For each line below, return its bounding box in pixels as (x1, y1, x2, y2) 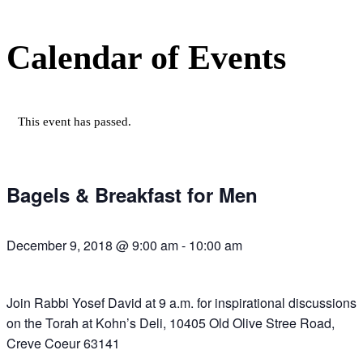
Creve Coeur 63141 (6, 334, 120, 353)
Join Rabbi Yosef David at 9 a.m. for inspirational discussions (6, 293, 357, 313)
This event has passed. (18, 115, 131, 129)
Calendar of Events (6, 39, 286, 77)
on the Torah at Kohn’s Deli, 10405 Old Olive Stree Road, (6, 314, 335, 333)
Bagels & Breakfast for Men (6, 181, 258, 209)
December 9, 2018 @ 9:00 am (6, 236, 178, 255)
